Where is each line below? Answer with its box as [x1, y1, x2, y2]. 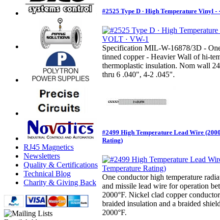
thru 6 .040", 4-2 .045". [102, 70, 175, 79]
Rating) [102, 137, 123, 144]
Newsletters [24, 152, 60, 160]
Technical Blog [24, 169, 71, 178]
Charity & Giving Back [24, 178, 96, 187]
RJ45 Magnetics [24, 143, 74, 151]
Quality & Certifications [24, 161, 98, 169]
